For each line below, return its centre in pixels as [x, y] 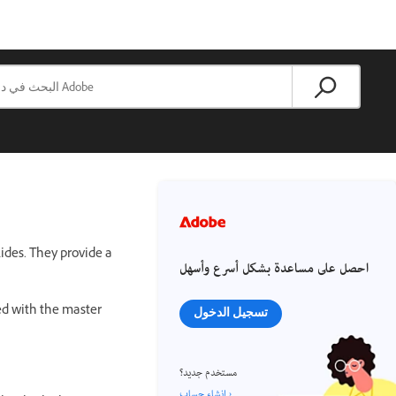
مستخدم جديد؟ [209, 373]
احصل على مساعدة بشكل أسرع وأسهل [274, 270]
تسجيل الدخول [231, 312]
